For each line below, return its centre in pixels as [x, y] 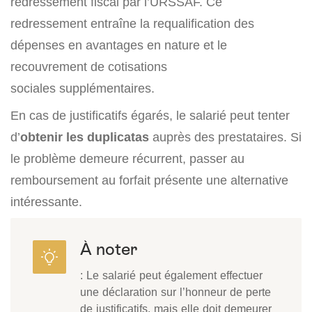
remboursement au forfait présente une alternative [149, 180]
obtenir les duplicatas [85, 137]
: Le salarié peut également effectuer [171, 275]
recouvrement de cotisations [89, 67]
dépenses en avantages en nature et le [119, 45]
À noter [109, 249]
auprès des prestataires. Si [225, 137]
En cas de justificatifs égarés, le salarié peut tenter [150, 116]
